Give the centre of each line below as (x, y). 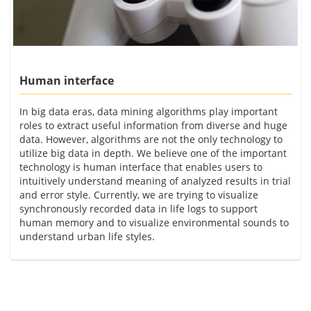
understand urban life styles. (87, 236)
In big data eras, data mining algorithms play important (149, 111)
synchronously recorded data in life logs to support (138, 208)
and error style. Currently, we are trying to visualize (139, 194)
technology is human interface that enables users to (141, 167)
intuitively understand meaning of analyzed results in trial (155, 180)
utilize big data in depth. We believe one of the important (153, 153)
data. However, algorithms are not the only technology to (151, 139)
